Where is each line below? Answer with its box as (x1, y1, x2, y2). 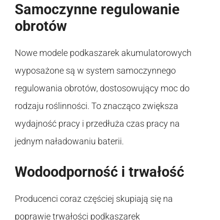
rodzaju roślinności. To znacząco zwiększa (15, 100, 178, 111)
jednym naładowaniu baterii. (15, 136, 124, 146)
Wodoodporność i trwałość (15, 163, 184, 180)
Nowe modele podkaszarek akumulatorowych (15, 47, 192, 58)
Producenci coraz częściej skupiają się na (15, 193, 173, 204)
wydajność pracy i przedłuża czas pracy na (15, 118, 180, 129)
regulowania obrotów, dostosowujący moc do (15, 82, 190, 93)
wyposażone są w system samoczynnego (15, 65, 176, 76)
